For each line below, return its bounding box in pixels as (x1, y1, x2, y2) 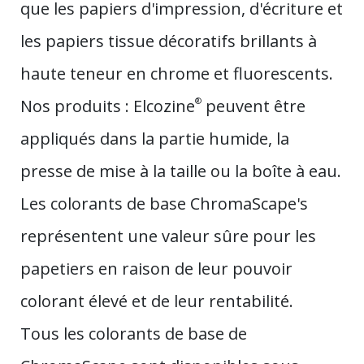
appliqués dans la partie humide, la (20, 127, 289, 149)
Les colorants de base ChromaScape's (20, 192, 308, 214)
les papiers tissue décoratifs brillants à (20, 29, 317, 52)
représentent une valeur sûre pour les (20, 224, 316, 247)
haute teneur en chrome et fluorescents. (20, 62, 333, 84)
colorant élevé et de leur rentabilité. (20, 289, 293, 312)
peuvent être (201, 94, 305, 117)
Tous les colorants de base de (20, 322, 247, 344)
